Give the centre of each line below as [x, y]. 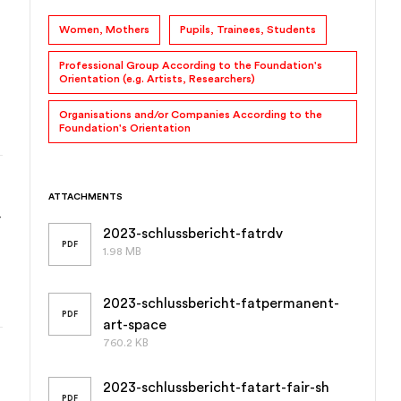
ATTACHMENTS [86, 197]
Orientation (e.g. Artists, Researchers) [158, 79]
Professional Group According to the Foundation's [191, 65]
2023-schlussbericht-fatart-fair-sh [217, 388]
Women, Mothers [105, 30]
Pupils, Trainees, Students [248, 30]
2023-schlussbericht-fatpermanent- [222, 303]
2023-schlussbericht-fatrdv [193, 234]
